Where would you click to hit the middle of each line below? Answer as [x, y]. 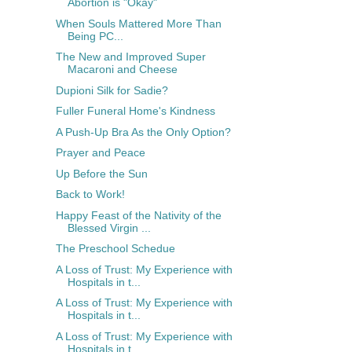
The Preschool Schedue [115, 249]
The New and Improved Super [130, 57]
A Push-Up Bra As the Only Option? [143, 132]
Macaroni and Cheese [122, 70]
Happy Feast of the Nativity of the [138, 215]
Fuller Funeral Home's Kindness [135, 111]
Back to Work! [90, 194]
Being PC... [95, 36]
